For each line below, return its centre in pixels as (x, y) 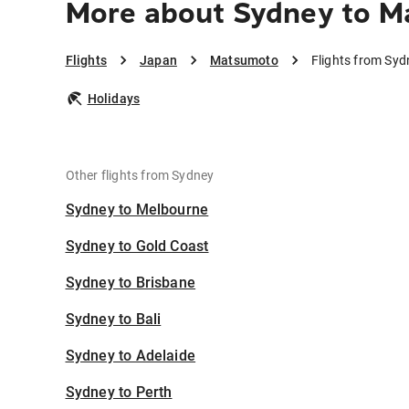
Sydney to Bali (113, 320)
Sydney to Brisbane (131, 283)
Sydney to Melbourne (137, 210)
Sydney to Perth (119, 393)
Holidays (114, 99)
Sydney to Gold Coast (137, 246)
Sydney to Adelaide (131, 356)
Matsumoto (244, 61)
